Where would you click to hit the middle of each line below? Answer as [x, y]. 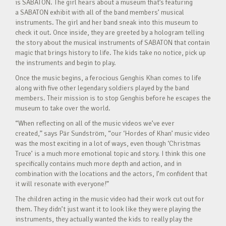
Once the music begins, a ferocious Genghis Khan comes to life [108, 78]
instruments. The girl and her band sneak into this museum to [107, 22]
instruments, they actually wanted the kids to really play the [104, 219]
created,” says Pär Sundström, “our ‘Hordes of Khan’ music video [112, 133]
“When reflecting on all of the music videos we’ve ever [95, 123]
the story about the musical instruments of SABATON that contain [112, 42]
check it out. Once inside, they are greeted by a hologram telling [110, 32]
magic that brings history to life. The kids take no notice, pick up [110, 52]
